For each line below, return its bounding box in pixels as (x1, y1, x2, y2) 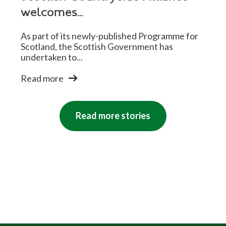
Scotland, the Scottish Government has (21, 41, 174, 52)
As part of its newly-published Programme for (21, 30, 199, 42)
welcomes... (21, 7, 84, 20)
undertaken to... (21, 51, 83, 63)
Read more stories (76, 110, 150, 122)
